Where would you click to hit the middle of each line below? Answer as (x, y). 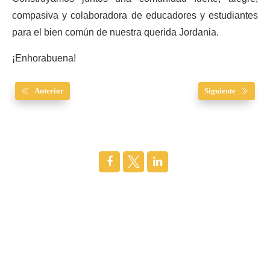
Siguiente (220, 91)
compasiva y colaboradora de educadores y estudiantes (135, 16)
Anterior (49, 91)
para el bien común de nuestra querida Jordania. (115, 33)
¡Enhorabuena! (44, 59)
